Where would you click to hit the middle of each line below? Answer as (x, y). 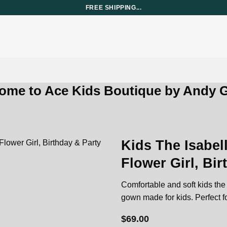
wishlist (87, 180)
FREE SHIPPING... (113, 7)
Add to (87, 171)
